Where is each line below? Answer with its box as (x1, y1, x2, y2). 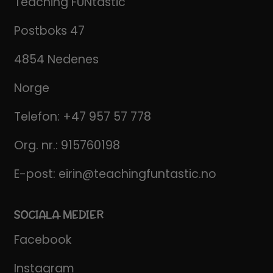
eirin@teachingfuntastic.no (58, 165, 216, 182)
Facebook (13, 232, 71, 249)
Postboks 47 (13, 22, 85, 39)
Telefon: (13, 108, 63, 125)
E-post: (13, 165, 58, 182)
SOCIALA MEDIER (13, 205, 104, 223)
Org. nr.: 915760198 (13, 136, 120, 154)
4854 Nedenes (13, 51, 99, 68)
